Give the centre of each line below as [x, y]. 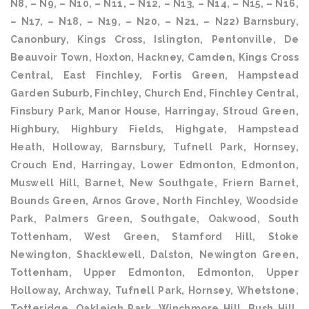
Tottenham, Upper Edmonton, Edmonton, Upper [154, 272]
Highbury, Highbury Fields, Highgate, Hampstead [154, 129]
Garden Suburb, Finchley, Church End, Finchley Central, [154, 93]
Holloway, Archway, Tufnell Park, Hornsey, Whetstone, [154, 290]
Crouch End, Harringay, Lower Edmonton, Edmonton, [154, 165]
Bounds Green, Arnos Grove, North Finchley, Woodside [154, 201]
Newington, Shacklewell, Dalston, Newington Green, [154, 255]
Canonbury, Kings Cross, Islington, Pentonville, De [154, 39]
